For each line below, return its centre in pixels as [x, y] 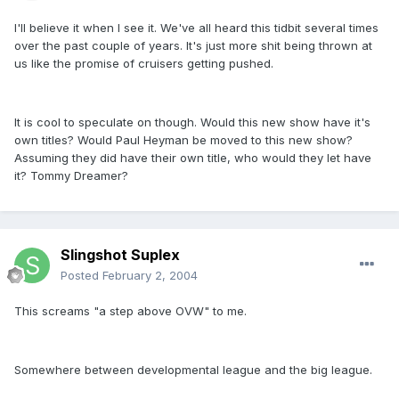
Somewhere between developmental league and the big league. [193, 370]
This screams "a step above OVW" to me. [130, 311]
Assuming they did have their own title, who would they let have [193, 158]
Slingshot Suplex [120, 255]
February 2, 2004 [150, 276]
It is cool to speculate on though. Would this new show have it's [192, 122]
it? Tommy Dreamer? [71, 176]
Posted [81, 276]
